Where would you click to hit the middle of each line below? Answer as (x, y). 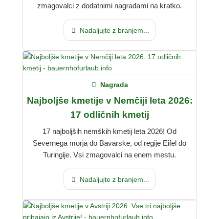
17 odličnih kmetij (109, 115)
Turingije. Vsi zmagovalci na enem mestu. (109, 154)
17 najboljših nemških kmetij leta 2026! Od (109, 131)
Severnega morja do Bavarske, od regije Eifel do (109, 143)
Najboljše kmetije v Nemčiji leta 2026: (109, 101)
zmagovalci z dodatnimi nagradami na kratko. (109, 5)
